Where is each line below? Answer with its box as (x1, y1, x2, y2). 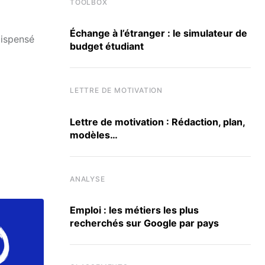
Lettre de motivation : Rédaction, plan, (70, 115, 245, 128)
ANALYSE (70, 174, 105, 183)
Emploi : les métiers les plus (70, 203, 199, 216)
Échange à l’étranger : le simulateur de (70, 27, 247, 40)
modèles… (70, 128, 118, 141)
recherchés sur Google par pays (70, 216, 219, 229)
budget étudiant (70, 40, 144, 53)
